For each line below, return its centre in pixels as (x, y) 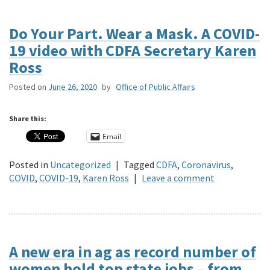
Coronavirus (206, 165)
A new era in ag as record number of (133, 252)
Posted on (28, 87)
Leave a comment (178, 178)
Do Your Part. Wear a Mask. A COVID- (134, 34)
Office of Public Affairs (155, 87)
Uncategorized (80, 165)
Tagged (139, 165)
